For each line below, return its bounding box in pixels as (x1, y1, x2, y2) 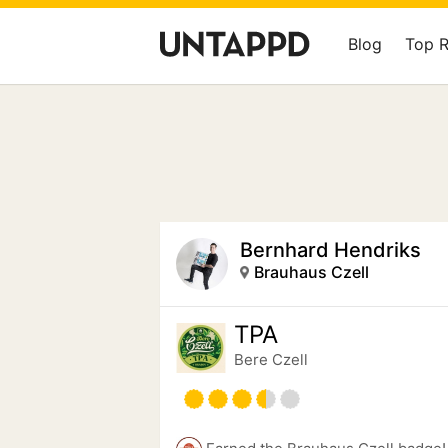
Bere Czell (234, 350, 308, 369)
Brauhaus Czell (254, 262, 369, 282)
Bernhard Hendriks (240, 238, 421, 262)
